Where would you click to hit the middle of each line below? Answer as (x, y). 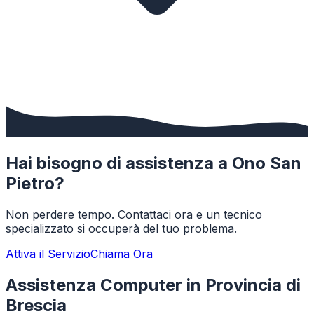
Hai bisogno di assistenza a (119, 163)
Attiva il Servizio (48, 254)
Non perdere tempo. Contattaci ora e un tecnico (134, 215)
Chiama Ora (122, 254)
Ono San (267, 163)
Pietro (30, 184)
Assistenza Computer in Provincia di (153, 285)
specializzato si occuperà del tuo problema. (121, 229)
